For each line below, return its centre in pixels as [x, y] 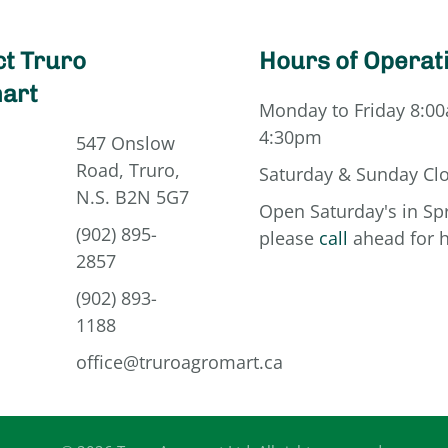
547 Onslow [125, 143]
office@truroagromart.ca [179, 362]
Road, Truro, [127, 170]
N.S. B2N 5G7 [132, 197]
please [289, 238]
